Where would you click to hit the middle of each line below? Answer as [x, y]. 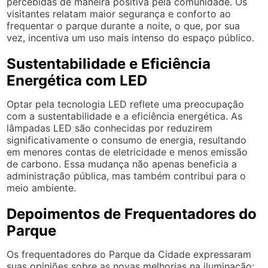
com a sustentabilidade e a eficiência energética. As [125, 116]
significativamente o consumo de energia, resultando [127, 140]
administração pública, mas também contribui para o [127, 176]
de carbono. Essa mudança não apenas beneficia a [122, 164]
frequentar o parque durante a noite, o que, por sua [124, 26]
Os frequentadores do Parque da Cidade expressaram [129, 254]
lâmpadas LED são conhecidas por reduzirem [110, 128]
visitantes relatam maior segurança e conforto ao [119, 14]
